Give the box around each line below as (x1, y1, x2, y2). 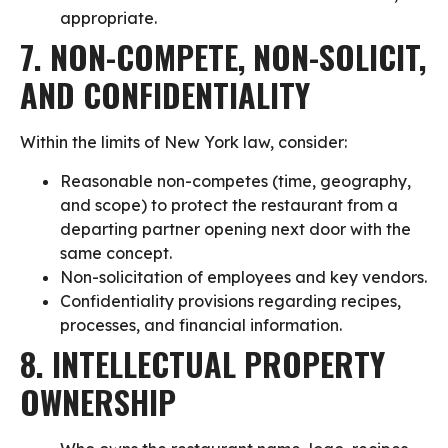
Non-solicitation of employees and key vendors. (60, 266, 427, 287)
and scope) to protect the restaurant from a (60, 194, 398, 215)
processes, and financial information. (60, 314, 342, 335)
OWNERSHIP (20, 377, 184, 425)
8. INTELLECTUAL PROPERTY (20, 339, 385, 387)
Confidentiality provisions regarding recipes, (60, 290, 401, 311)
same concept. (60, 242, 172, 263)
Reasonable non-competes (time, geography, (60, 170, 411, 191)
